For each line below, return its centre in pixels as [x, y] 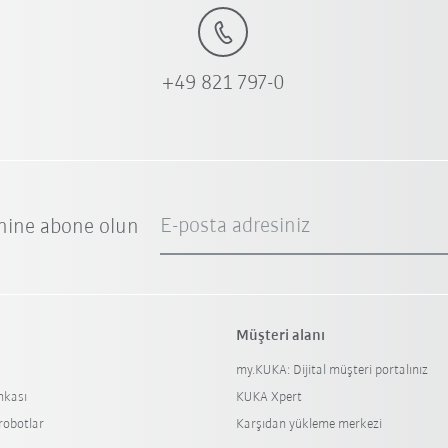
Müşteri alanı [280, 336]
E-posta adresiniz [235, 227]
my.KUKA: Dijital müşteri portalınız [331, 371]
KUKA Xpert [268, 398]
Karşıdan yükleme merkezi [308, 425]
